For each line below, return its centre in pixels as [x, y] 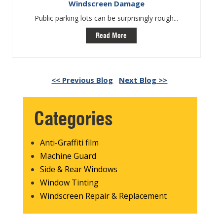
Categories [73, 118]
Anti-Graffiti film [70, 142]
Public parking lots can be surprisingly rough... [107, 18]
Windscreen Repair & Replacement [104, 196]
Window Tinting [70, 182]
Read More [111, 35]
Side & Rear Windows [79, 169]
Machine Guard [68, 156]
